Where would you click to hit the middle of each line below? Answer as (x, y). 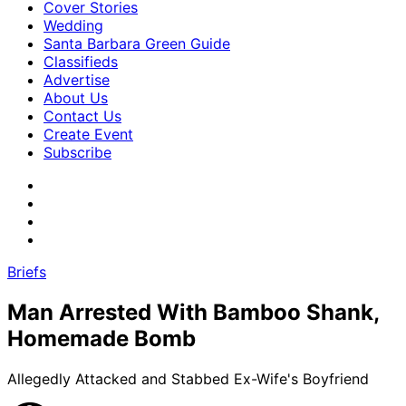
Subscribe (77, 152)
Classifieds (81, 62)
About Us (76, 98)
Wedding (73, 25)
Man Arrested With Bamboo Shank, (193, 312)
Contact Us (82, 116)
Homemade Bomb (101, 338)
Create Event (88, 134)
